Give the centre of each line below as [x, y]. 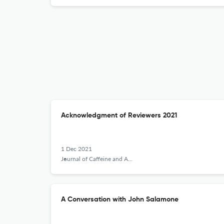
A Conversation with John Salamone [120, 199]
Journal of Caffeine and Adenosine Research [94, 159]
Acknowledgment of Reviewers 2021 [119, 115]
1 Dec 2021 [76, 149]
